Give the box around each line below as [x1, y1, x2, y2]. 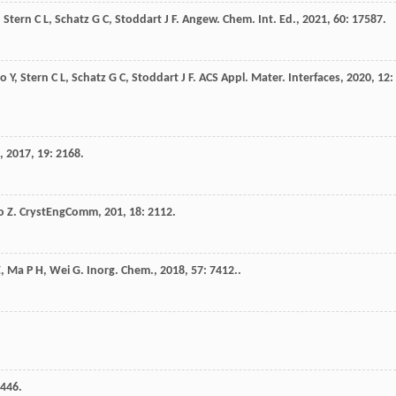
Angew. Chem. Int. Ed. [182, 13, 296, 27]
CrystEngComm [19, 206, 98, 220]
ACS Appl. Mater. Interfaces [199, 72, 340, 86]
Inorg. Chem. [87, 264, 154, 278]
